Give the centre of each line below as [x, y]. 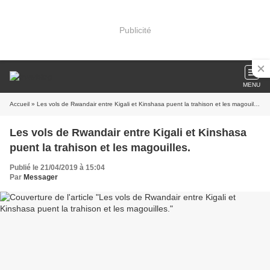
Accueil [20, 104]
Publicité [135, 30]
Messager [41, 177]
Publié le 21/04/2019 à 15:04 [57, 168]
